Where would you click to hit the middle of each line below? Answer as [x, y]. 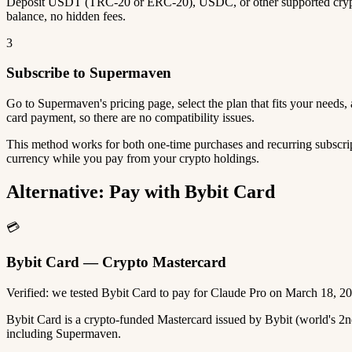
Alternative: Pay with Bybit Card [141, 191]
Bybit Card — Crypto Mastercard [116, 262]
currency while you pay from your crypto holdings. [133, 158]
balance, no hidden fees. [66, 16]
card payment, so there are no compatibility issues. [130, 117]
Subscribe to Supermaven [89, 73]
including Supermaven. [64, 334]
